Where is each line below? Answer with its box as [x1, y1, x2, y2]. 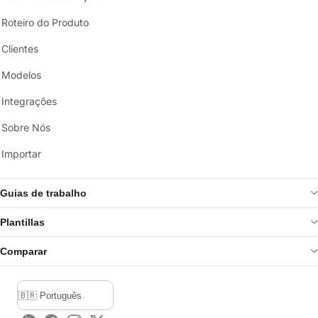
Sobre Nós [1, 121, 50, 133]
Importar [1, 147, 41, 160]
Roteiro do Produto [1, 16, 89, 28]
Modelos [1, 68, 41, 81]
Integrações [1, 94, 57, 107]
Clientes [1, 42, 38, 55]
